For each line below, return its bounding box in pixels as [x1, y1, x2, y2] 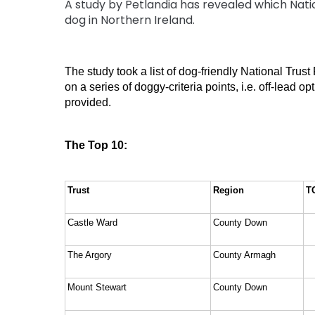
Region [213, 184, 244, 195]
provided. [65, 96, 114, 108]
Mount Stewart [67, 281, 127, 292]
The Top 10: [65, 139, 127, 151]
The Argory [67, 249, 112, 260]
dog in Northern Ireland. [65, 11, 195, 28]
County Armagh [213, 249, 276, 260]
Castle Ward [67, 217, 117, 228]
